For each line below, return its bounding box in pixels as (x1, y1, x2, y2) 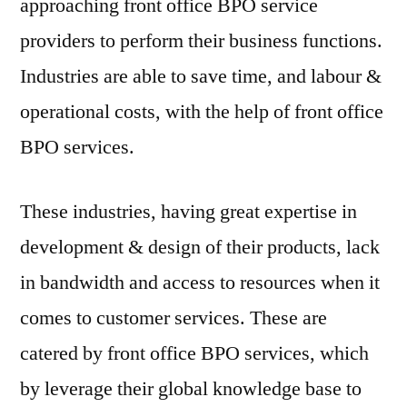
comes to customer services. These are (20, 305, 327, 331)
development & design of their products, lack (20, 234, 380, 260)
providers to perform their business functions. (20, 28, 382, 54)
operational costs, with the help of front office (20, 99, 383, 124)
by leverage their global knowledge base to (20, 376, 362, 402)
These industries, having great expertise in (20, 199, 357, 224)
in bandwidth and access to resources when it (20, 270, 380, 295)
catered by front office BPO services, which (20, 341, 369, 366)
